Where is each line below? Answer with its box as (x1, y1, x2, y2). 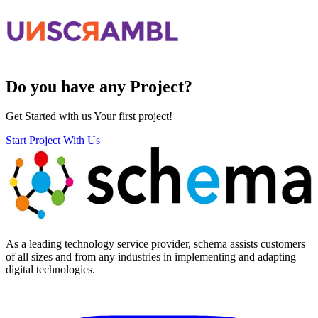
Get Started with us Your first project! (6, 110, 172, 123)
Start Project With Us (6, 134, 100, 147)
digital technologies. (6, 263, 95, 276)
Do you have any (6, 77, 126, 96)
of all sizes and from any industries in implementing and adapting (6, 251, 296, 263)
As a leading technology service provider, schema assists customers (6, 238, 305, 251)
